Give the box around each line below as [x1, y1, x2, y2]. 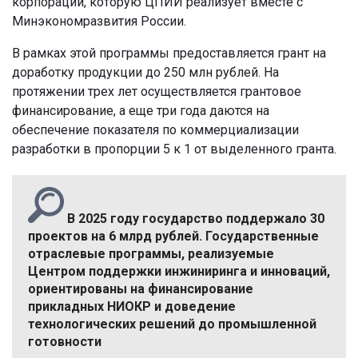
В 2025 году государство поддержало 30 [64, 210, 324, 226]
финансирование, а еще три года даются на [12, 102, 269, 118]
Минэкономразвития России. [12, 13, 186, 29]
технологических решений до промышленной [28, 316, 316, 332]
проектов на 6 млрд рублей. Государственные [28, 228, 319, 244]
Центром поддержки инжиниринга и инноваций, [28, 263, 330, 279]
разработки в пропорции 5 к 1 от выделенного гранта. [12, 141, 336, 157]
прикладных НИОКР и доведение [28, 298, 236, 314]
